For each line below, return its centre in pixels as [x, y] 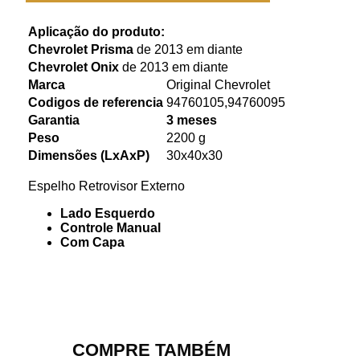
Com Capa [92, 242]
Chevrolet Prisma [81, 49]
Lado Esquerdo [108, 213]
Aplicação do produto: [96, 32]
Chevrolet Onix [74, 67]
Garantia [54, 120]
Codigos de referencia [96, 102]
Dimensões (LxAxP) [89, 155]
